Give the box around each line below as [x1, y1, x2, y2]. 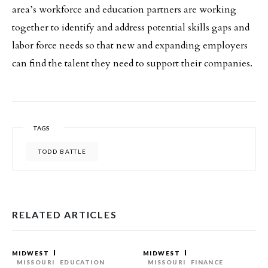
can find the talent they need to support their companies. [12, 57, 252, 70]
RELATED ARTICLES [12, 209, 117, 220]
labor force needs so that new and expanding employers [12, 39, 248, 52]
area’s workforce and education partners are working [12, 3, 236, 16]
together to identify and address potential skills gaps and [12, 21, 249, 34]
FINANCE [190, 258, 224, 266]
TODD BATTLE [38, 148, 87, 155]
